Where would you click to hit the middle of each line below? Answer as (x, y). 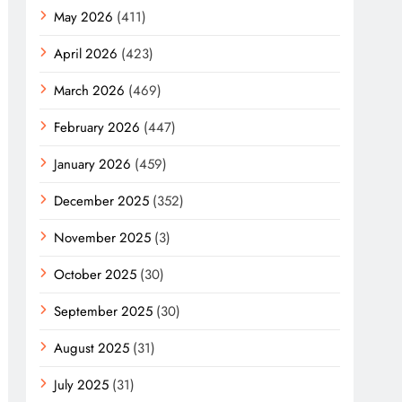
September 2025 (104, 311)
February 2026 (97, 127)
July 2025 (82, 385)
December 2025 (102, 201)
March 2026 (90, 91)
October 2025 (96, 275)
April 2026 (86, 54)
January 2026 (93, 164)
